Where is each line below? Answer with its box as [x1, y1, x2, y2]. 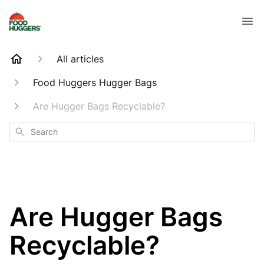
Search [14, 126, 39, 136]
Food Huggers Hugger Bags [33, 77, 157, 88]
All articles [57, 53, 104, 65]
